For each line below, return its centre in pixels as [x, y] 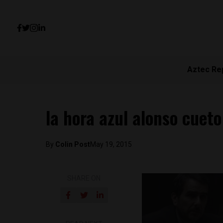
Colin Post [73, 144]
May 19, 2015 [111, 144]
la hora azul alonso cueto [134, 117]
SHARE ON [84, 178]
